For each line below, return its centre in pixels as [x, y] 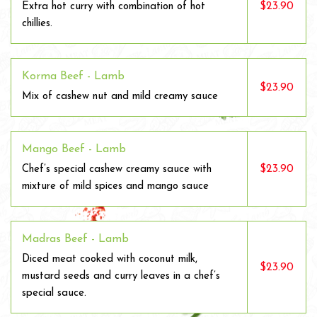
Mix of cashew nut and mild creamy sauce [120, 97]
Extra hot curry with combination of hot [114, 7]
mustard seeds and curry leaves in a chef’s [121, 276]
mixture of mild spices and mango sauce [115, 186]
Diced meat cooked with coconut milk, [110, 259]
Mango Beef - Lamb [74, 149]
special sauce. [54, 293]
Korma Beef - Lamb [73, 76]
